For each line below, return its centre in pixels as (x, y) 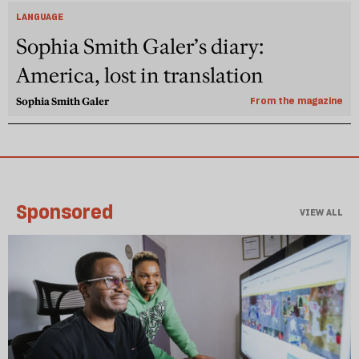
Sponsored (65, 212)
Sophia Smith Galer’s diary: (140, 46)
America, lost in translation (140, 75)
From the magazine (296, 100)
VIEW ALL (321, 212)
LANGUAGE (40, 16)
